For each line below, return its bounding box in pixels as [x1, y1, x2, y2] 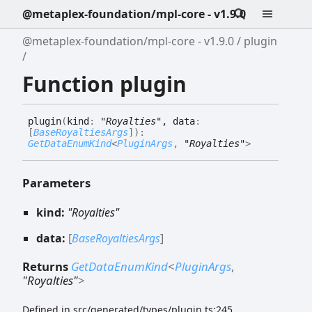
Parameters [22, 174, 91, 191]
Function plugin [22, 69, 187, 98]
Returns [22, 258, 71, 275]
